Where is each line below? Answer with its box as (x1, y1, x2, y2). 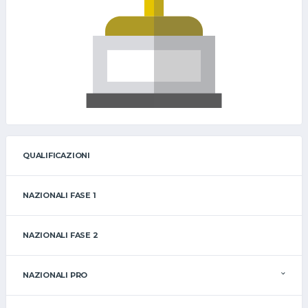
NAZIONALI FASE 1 (23, 190, 96, 200)
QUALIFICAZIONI (23, 150, 90, 160)
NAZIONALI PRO (23, 269, 88, 280)
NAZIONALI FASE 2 (23, 230, 98, 240)
